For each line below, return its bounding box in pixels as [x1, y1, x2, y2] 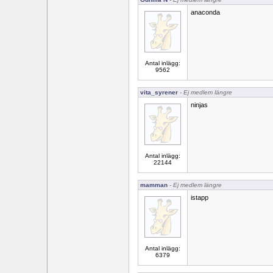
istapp [191, 194, 208, 201]
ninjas [191, 101, 208, 108]
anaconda [191, 9, 220, 16]
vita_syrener [140, 89, 178, 96]
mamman [140, 182, 168, 188]
